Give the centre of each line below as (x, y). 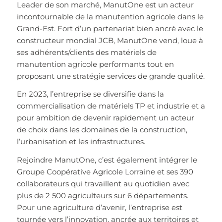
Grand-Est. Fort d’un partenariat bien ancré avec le (110, 28)
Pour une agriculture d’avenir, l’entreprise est (99, 208)
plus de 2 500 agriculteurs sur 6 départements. (102, 196)
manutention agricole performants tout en (95, 64)
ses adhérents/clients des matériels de (86, 52)
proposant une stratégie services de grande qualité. (111, 76)
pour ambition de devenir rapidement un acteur (105, 118)
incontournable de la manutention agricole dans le (110, 16)
